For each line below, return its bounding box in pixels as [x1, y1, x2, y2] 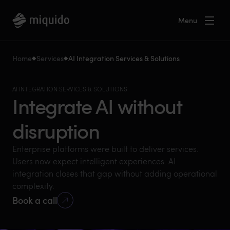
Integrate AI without [12, 91, 182, 120]
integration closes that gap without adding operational [12, 168, 217, 179]
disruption [12, 116, 99, 145]
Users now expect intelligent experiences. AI [12, 156, 176, 166]
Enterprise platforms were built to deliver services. [12, 143, 199, 154]
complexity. [12, 180, 54, 191]
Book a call [12, 194, 57, 206]
